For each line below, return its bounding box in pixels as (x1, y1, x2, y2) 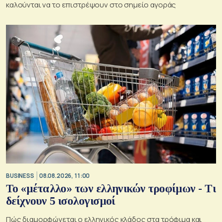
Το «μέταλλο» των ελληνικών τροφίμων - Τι (6, 182, 216, 195)
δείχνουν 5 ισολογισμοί (6, 195, 115, 208)
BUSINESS (6, 171, 34, 179)
